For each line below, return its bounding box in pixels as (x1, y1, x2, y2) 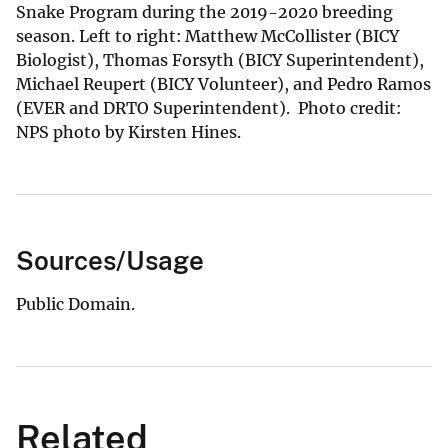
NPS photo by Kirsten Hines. (16, 121, 241, 142)
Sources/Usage (16, 244, 204, 276)
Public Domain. (16, 293, 135, 314)
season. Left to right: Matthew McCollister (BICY (16, 25, 399, 46)
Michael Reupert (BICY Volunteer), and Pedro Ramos (16, 73, 431, 94)
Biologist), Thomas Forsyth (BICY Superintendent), (16, 49, 424, 70)
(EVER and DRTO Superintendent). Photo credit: (16, 97, 401, 118)
